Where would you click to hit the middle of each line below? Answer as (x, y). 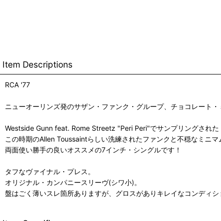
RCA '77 (18, 85)
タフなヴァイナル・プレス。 (50, 171)
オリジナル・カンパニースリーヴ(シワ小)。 (73, 182)
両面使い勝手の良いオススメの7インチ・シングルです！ (93, 150)
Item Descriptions (37, 64)
